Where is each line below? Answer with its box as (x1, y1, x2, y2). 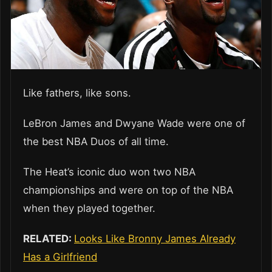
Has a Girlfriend (23, 250, 97, 263)
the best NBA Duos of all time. (23, 135, 169, 148)
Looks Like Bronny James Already (74, 232, 236, 245)
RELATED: (23, 232, 74, 245)
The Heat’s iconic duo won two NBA (23, 165, 195, 178)
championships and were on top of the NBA (23, 183, 233, 196)
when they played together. (23, 202, 158, 214)
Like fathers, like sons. (23, 86, 134, 99)
